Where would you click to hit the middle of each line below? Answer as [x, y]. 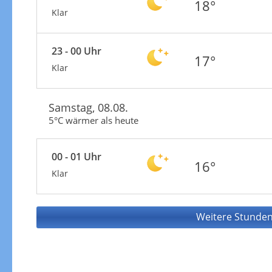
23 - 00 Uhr [76, 51]
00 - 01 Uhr [76, 156]
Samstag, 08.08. [88, 107]
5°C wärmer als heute [93, 120]
